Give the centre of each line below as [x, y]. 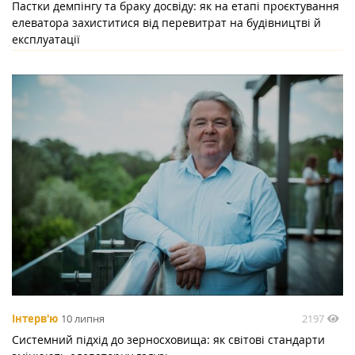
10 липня [83, 319]
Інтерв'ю [35, 319]
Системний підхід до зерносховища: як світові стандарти [168, 339]
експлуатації [46, 39]
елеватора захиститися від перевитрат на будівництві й [166, 22]
